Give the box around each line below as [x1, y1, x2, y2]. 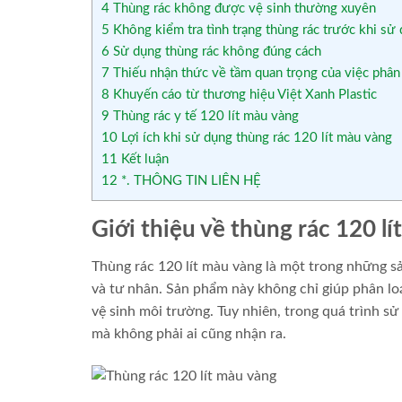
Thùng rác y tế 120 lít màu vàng [109, 109, 299, 123]
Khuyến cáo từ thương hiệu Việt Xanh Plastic [109, 87, 377, 101]
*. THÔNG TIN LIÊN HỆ [118, 173, 261, 188]
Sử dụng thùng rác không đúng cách [109, 44, 321, 58]
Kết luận [118, 152, 169, 166]
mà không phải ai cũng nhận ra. [92, 327, 286, 342]
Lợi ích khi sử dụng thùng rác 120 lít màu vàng [118, 130, 392, 144]
